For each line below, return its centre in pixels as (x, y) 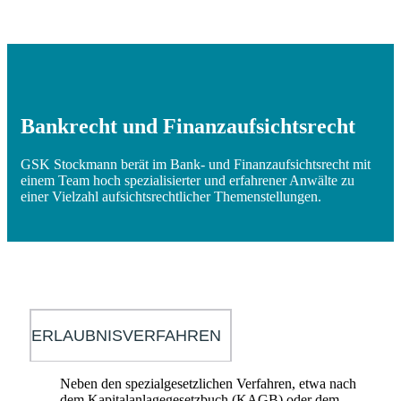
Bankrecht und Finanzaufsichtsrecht (188, 126)
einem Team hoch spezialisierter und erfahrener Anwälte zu (188, 180)
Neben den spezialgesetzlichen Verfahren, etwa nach (208, 383)
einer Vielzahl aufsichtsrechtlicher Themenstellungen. (171, 196)
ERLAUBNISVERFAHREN (126, 335)
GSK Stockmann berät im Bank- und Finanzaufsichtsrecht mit (196, 164)
